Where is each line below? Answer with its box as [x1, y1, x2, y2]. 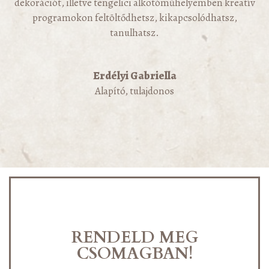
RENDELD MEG [71, 226, 198, 249]
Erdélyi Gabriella [92, 68, 177, 84]
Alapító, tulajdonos [95, 83, 174, 98]
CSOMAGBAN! [76, 243, 193, 265]
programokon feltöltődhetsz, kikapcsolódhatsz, [32, 10, 237, 25]
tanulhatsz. [110, 25, 159, 40]
